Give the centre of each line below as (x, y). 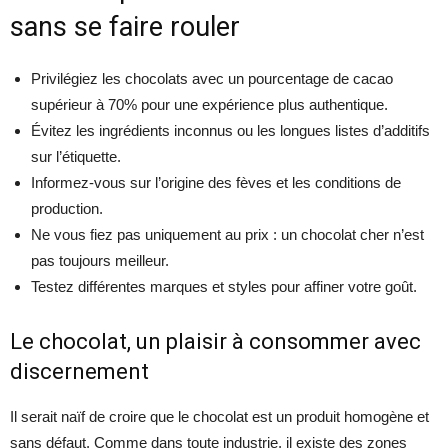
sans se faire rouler (125, 27)
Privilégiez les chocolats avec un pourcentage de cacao (212, 78)
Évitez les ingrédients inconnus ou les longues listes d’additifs (230, 130)
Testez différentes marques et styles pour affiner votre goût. (224, 286)
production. (67, 208)
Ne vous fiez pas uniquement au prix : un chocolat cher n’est (227, 234)
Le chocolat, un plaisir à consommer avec (215, 341)
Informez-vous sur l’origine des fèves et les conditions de (216, 182)
